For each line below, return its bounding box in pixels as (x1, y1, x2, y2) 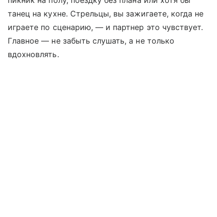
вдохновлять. (8, 49, 59, 60)
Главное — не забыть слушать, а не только (8, 36, 174, 46)
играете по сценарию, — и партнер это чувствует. (8, 22, 203, 32)
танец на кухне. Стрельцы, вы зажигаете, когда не (8, 9, 204, 19)
